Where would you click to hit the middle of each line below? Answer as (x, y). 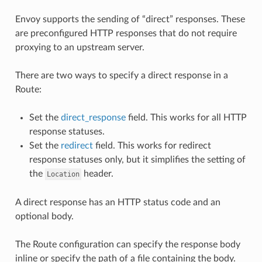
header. (97, 174)
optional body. (44, 216)
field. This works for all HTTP (186, 118)
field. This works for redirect (152, 146)
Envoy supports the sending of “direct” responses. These (130, 19)
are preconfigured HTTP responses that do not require (126, 33)
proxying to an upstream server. (80, 47)
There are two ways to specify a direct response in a (121, 75)
